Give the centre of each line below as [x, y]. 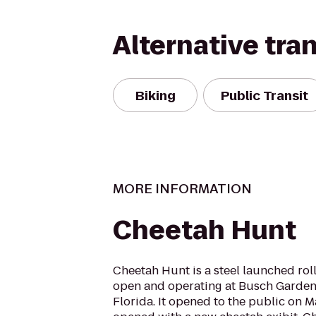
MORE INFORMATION [182, 189]
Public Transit [265, 95]
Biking [155, 95]
